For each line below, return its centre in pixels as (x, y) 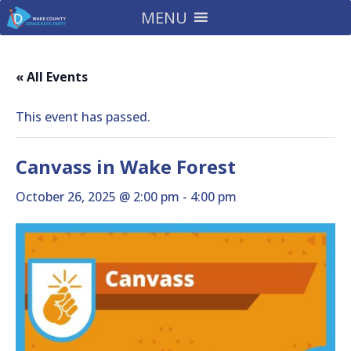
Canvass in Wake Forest (126, 166)
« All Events (52, 77)
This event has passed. (83, 117)
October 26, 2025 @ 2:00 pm (98, 197)
